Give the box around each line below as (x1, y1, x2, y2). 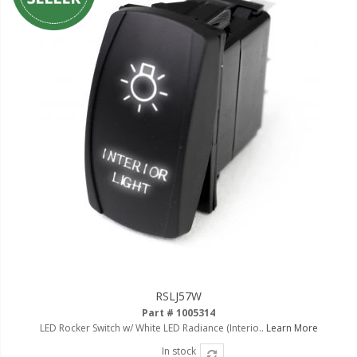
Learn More (265, 320, 318, 335)
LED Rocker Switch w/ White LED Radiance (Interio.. (39, 320, 266, 335)
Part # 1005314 (142, 305, 215, 320)
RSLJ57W (155, 288, 202, 304)
